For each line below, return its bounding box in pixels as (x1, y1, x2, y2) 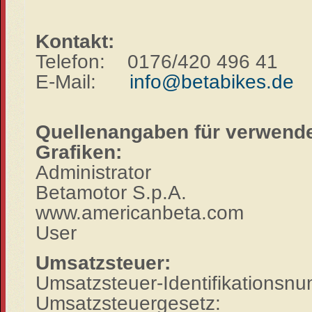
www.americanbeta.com (35, 201, 244, 224)
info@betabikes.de (129, 70, 294, 93)
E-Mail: (35, 70, 130, 93)
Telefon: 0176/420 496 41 (35, 49, 278, 72)
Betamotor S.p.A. (35, 180, 187, 203)
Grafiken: (35, 140, 122, 163)
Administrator (35, 160, 151, 183)
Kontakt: (35, 29, 114, 52)
